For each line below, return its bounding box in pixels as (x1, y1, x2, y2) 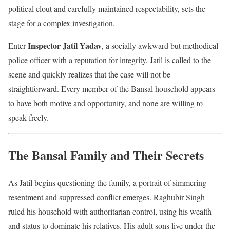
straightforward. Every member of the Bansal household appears (8, 83, 215, 94)
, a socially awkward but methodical (102, 40, 218, 51)
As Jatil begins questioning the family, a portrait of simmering (8, 177, 206, 188)
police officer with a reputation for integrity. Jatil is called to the (8, 54, 211, 65)
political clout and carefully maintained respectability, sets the (8, 3, 205, 14)
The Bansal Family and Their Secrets (8, 145, 204, 164)
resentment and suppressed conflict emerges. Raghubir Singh (8, 191, 205, 203)
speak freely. (8, 111, 49, 123)
